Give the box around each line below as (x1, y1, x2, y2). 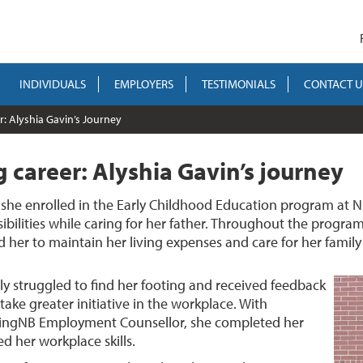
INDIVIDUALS (19, 76, 86, 92)
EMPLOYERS (113, 76, 173, 92)
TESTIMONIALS (201, 76, 275, 92)
